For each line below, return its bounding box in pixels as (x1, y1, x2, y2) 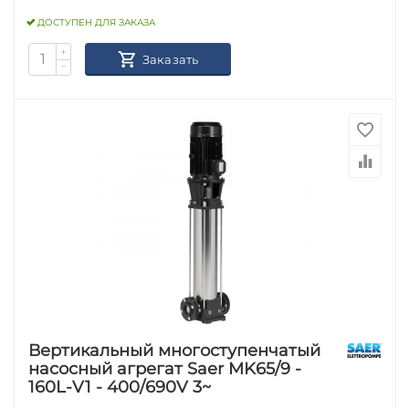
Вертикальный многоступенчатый (28, 340, 321, 361)
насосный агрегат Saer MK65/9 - (28, 358, 302, 379)
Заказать (142, 51, 199, 67)
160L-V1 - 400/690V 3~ (28, 376, 212, 397)
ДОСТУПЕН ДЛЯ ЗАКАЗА (37, 16, 156, 29)
